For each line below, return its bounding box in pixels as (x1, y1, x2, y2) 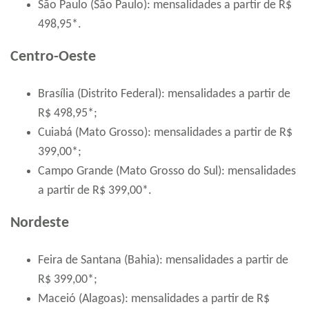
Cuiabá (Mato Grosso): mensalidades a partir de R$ (38, 126, 292, 139)
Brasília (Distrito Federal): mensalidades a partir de (38, 87, 290, 101)
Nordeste (10, 215, 69, 231)
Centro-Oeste (10, 48, 96, 65)
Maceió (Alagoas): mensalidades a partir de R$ (38, 292, 270, 306)
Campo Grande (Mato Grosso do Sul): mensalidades (38, 164, 296, 178)
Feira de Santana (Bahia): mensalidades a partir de (38, 253, 288, 267)
